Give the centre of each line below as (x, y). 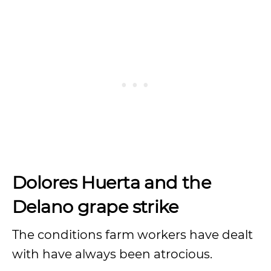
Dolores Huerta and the (112, 182)
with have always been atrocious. (114, 254)
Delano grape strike (95, 207)
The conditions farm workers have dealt (132, 235)
